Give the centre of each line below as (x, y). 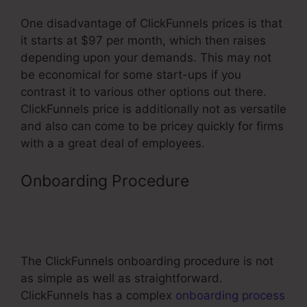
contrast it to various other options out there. (144, 91)
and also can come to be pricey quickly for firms (152, 126)
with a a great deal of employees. (113, 143)
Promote (225, 181)
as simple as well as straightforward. (122, 279)
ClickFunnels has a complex (98, 296)
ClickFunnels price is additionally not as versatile (153, 109)
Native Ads (61, 228)
